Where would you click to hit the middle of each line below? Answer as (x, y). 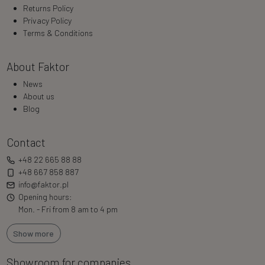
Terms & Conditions (58, 33)
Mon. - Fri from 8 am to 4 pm (67, 209)
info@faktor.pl (43, 184)
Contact (26, 142)
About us (38, 96)
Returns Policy (48, 8)
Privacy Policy (47, 20)
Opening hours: (44, 196)
